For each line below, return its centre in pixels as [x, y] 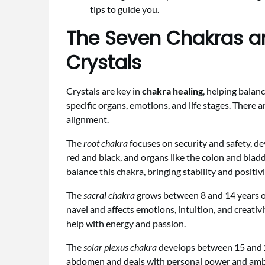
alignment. [88, 119]
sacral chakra [109, 195]
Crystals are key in [104, 91]
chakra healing [172, 91]
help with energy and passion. [126, 224]
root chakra [106, 143]
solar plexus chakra [120, 247]
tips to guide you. [125, 9]
